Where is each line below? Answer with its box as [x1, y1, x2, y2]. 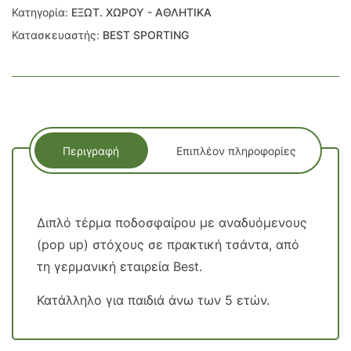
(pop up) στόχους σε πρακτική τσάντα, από [37, 237, 299, 252]
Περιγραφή [63, 143, 120, 157]
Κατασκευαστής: [12, 28, 103, 42]
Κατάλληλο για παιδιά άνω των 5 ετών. [37, 292, 270, 308]
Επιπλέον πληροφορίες [175, 143, 296, 157]
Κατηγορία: [12, 5, 71, 19]
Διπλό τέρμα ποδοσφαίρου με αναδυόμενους [37, 215, 307, 230]
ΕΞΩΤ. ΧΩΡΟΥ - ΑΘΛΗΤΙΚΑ [71, 5, 212, 19]
